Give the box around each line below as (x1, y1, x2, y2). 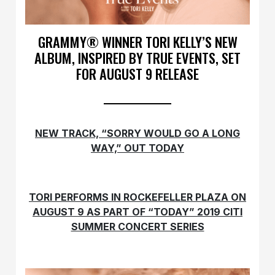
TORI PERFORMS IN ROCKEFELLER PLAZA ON (29, 190, 246, 203)
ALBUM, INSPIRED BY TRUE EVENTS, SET (34, 47, 241, 68)
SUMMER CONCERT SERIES (71, 220, 204, 233)
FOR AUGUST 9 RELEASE (76, 63, 199, 83)
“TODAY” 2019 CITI (148, 205, 242, 218)
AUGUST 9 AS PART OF (33, 205, 148, 218)
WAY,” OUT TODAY (91, 141, 184, 154)
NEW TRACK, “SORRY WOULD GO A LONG (35, 126, 240, 139)
